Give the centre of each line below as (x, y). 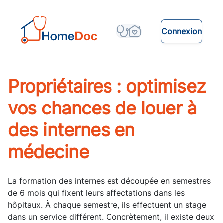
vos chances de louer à (102, 108)
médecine (48, 152)
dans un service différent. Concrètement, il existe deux (111, 217)
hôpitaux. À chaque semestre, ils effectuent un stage (107, 205)
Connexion (181, 32)
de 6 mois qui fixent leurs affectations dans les (96, 193)
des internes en (71, 130)
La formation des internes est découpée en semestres (109, 181)
